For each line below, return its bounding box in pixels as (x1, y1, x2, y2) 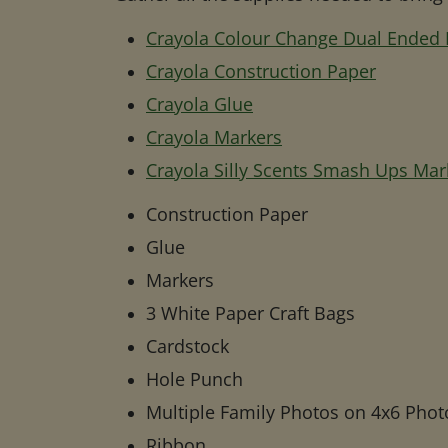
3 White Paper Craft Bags (146, 300, 355, 325)
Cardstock (146, 333, 229, 358)
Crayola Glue (146, 91, 253, 116)
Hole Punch (146, 366, 243, 391)
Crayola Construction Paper (146, 58, 376, 83)
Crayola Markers (146, 124, 282, 149)
